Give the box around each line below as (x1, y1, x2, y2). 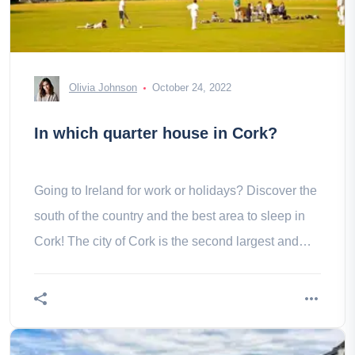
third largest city (34, 260, 122, 273)
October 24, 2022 (152, 82, 231, 94)
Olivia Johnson (69, 82, 137, 94)
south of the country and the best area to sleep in (34, 209, 305, 223)
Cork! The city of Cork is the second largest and (34, 235, 299, 248)
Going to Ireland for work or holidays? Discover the (34, 184, 317, 197)
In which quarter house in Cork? (34, 124, 277, 142)
